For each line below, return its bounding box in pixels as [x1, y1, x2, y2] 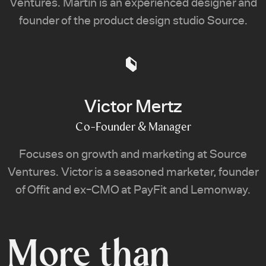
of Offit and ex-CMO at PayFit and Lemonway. [15, 182, 251, 198]
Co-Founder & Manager [75, 119, 191, 135]
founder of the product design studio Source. [18, 12, 248, 28]
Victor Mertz [84, 96, 182, 119]
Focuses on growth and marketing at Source [19, 147, 247, 162]
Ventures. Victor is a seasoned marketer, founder [7, 164, 259, 180]
